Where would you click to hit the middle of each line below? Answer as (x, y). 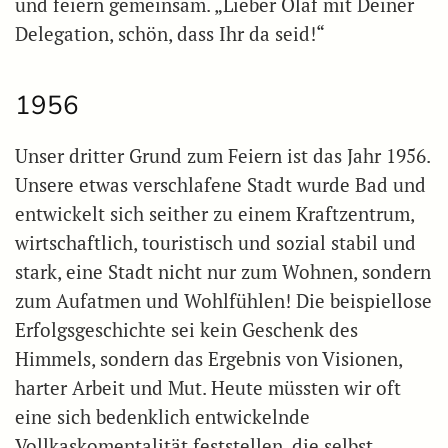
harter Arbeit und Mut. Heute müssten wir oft (208, 388)
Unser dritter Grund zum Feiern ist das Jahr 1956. (222, 156)
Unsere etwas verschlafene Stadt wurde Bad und (220, 185)
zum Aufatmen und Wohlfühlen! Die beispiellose (223, 301)
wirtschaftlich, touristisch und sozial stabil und (215, 243)
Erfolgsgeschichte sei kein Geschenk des (186, 330)
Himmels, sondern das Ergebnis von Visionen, (208, 359)
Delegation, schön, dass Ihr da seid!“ (170, 34)
